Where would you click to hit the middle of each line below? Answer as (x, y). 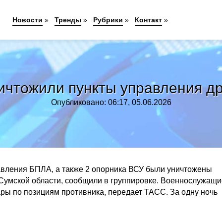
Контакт (149, 20)
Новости (28, 20)
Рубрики (108, 20)
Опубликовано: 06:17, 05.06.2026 (111, 102)
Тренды (68, 20)
